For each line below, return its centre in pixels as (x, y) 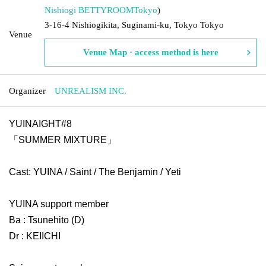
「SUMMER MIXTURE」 (63, 140)
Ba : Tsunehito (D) (47, 220)
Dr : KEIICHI (35, 236)
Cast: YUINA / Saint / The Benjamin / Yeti (95, 172)
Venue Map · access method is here (151, 52)
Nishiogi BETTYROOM (89, 10)
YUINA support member (59, 204)
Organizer (27, 91)
